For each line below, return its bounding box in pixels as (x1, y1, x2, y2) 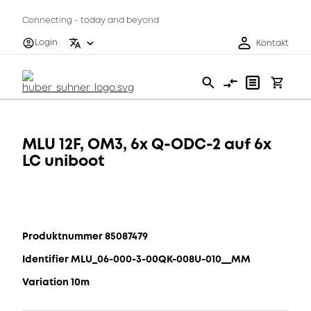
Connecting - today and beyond (22, 15, 159, 26)
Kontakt (256, 37, 289, 49)
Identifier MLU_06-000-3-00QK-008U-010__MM (22, 252, 251, 266)
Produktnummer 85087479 (22, 229, 148, 243)
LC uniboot (22, 150, 104, 171)
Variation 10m (22, 275, 90, 289)
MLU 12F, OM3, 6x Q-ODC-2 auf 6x (22, 133, 271, 155)
